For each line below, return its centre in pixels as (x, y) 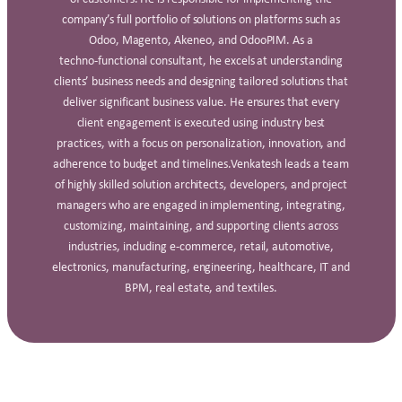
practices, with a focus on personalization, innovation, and (201, 143)
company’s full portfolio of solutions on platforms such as (201, 19)
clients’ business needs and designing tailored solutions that (201, 81)
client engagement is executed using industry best (201, 122)
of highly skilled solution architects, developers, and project (201, 184)
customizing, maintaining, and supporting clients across (201, 225)
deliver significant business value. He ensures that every (201, 101)
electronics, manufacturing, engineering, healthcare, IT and (201, 267)
